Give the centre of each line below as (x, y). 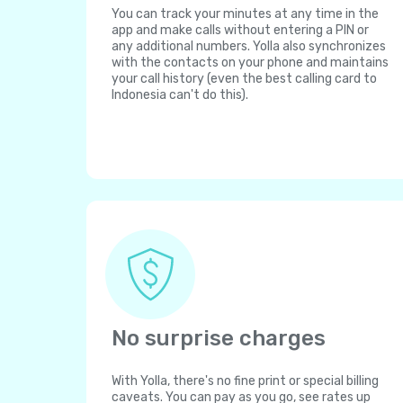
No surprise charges (219, 338)
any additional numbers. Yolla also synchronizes (249, 46)
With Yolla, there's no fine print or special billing (245, 381)
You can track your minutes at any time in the (245, 14)
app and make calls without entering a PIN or (240, 30)
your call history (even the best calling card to (244, 79)
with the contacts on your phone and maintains (250, 63)
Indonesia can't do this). (180, 95)
